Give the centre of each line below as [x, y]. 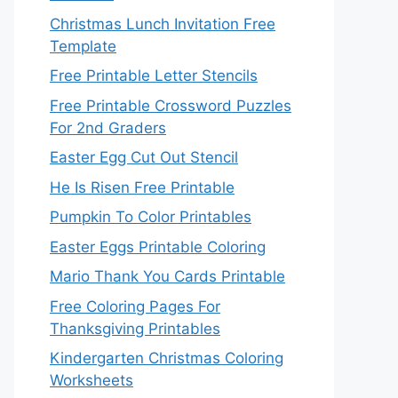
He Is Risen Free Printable [142, 187]
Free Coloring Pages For [135, 306]
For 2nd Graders [108, 127]
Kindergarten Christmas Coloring [167, 358]
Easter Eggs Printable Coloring [158, 247]
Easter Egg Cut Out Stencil [144, 157]
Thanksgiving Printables [135, 328]
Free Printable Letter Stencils [154, 76]
